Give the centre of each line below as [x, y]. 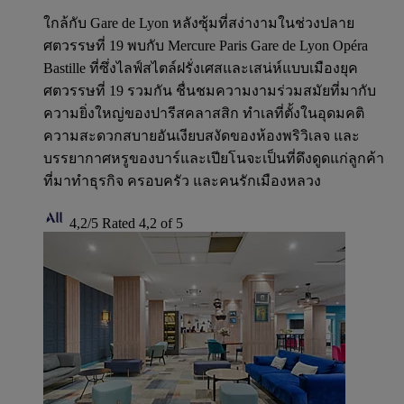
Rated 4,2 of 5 [142, 223]
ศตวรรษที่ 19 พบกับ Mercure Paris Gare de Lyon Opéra [206, 45]
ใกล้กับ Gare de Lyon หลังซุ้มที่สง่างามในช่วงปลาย [199, 23]
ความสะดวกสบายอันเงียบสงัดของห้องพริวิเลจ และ [202, 135]
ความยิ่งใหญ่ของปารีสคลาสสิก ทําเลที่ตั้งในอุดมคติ [204, 113]
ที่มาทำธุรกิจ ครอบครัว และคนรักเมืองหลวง [182, 180]
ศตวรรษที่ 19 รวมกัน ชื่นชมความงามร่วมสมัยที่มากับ [210, 90]
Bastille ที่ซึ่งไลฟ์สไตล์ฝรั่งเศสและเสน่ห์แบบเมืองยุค [201, 68]
